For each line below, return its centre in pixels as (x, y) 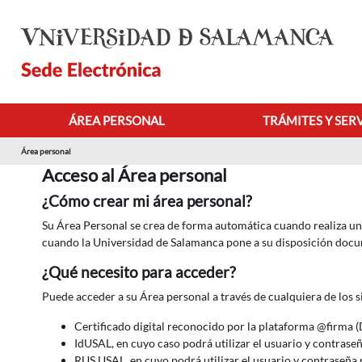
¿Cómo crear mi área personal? (147, 201)
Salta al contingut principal (73, 14)
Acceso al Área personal (135, 175)
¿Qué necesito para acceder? (139, 272)
